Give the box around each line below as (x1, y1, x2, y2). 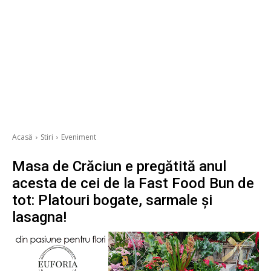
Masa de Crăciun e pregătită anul (12, 158, 226, 175)
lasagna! (12, 209, 67, 226)
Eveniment (61, 132, 96, 143)
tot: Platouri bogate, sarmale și (12, 192, 212, 209)
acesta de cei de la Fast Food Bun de (12, 175, 254, 192)
